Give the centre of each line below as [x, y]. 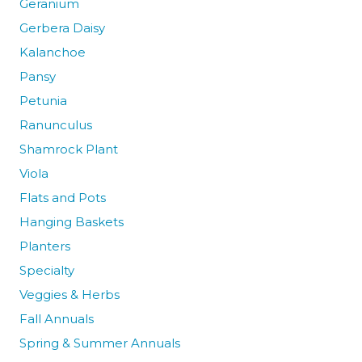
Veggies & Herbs [69, 294]
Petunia [43, 100]
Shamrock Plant [68, 149]
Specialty [46, 270]
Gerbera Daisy [62, 27]
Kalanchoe [52, 52]
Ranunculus [55, 124]
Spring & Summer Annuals [99, 343]
